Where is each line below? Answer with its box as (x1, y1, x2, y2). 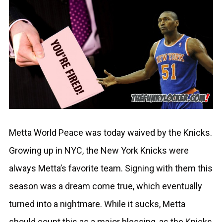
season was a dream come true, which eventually (9, 181, 202, 192)
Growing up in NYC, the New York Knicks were (9, 145, 189, 156)
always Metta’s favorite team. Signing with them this (9, 163, 213, 174)
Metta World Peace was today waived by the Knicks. (9, 127, 212, 138)
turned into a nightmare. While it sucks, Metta (9, 199, 185, 210)
